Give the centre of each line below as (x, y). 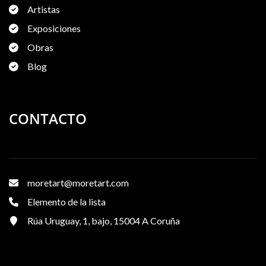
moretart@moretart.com (78, 182)
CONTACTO (48, 118)
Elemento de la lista (66, 201)
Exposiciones (54, 28)
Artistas (44, 9)
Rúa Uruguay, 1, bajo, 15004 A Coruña (104, 220)
